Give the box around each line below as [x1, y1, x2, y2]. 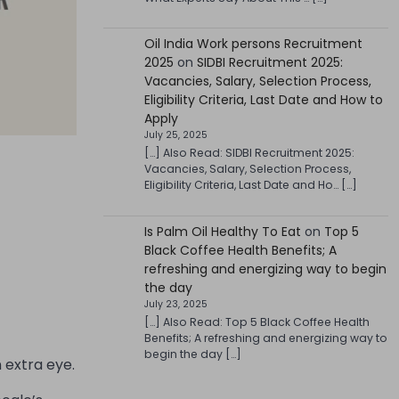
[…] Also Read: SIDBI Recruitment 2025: [143, 145, 354, 161]
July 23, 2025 [143, 297, 208, 311]
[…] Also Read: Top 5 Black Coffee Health [143, 313, 370, 330]
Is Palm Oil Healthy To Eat [143, 222, 301, 240]
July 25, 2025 [143, 128, 208, 142]
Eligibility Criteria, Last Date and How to [143, 91, 383, 110]
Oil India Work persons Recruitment [143, 35, 362, 53]
